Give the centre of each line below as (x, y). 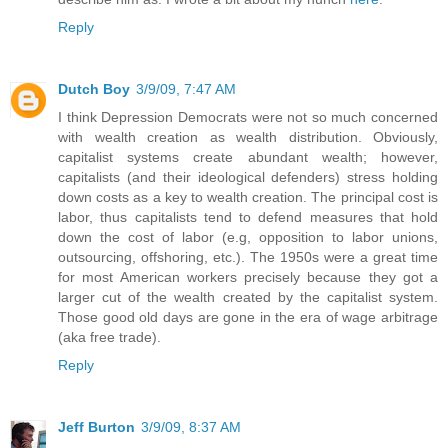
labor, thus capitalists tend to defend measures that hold (248, 216)
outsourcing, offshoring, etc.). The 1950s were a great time (248, 256)
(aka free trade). (109, 336)
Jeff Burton (96, 426)
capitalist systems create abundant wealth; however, (248, 156)
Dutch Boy (94, 88)
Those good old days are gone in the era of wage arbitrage (248, 316)
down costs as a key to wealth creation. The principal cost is (248, 196)
